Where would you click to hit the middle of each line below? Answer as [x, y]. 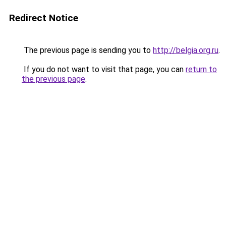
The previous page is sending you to [87, 50]
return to [201, 69]
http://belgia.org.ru [186, 50]
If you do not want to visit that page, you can [104, 69]
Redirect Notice [44, 18]
